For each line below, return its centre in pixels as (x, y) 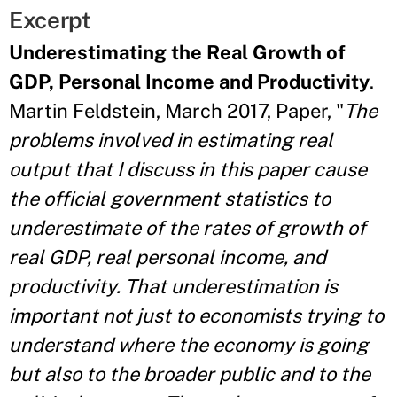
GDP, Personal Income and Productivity (189, 82)
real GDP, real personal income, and (167, 257)
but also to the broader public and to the (190, 374)
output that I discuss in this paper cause (188, 169)
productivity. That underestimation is (173, 286)
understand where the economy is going (189, 345)
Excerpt (50, 20)
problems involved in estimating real (171, 140)
